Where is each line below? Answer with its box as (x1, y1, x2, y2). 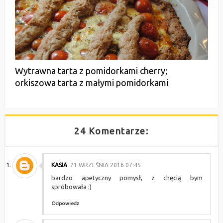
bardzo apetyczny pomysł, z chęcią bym (51, 174, 203, 181)
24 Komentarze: (74, 126, 149, 136)
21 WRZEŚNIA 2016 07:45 (70, 162, 141, 168)
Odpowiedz (51, 201, 79, 206)
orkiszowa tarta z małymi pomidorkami (14, 78, 168, 88)
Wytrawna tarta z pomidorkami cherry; (14, 66, 167, 76)
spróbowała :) (51, 183, 92, 190)
